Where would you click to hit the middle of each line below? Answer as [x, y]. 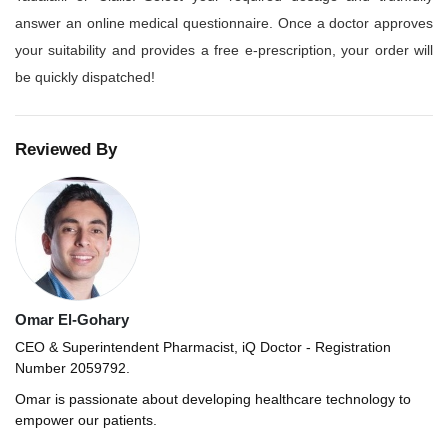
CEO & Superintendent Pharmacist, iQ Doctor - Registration [203, 347]
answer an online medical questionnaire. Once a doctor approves [224, 23]
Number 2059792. [72, 368]
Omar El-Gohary [72, 319]
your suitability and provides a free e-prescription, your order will [224, 50]
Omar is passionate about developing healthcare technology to [213, 399]
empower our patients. [86, 420]
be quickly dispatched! [85, 77]
